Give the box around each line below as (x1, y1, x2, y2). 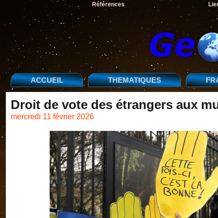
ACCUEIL (31, 76, 63, 84)
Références (91, 1, 125, 8)
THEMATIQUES (108, 76, 161, 84)
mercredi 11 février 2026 (11, 112, 94, 121)
